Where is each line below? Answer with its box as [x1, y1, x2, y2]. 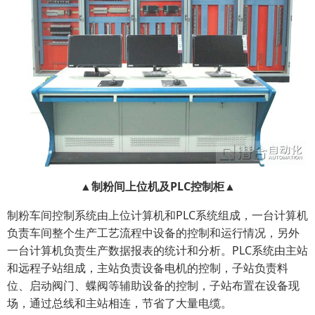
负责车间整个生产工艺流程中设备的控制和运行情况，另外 [7, 224, 300, 240]
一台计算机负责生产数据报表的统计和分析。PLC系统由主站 [7, 242, 308, 258]
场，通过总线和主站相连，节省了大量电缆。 [7, 295, 232, 311]
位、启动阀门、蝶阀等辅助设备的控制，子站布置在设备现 [7, 277, 300, 293]
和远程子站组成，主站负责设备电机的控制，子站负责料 [7, 259, 288, 276]
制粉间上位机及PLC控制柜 [91, 178, 224, 194]
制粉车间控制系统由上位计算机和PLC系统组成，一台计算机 [7, 207, 308, 223]
